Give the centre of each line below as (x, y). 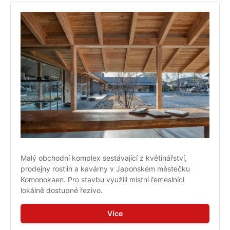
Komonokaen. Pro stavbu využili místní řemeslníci (102, 179)
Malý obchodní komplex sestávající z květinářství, (104, 158)
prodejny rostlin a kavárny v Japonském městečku (105, 168)
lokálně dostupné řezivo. (62, 190)
